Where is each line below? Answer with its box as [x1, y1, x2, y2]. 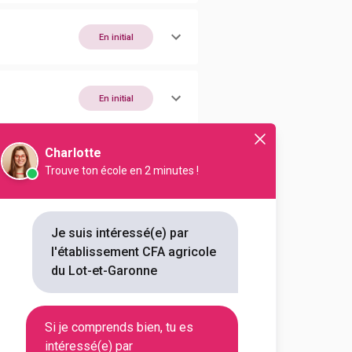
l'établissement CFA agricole [51, 244, 216, 259]
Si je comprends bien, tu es [45, 320, 193, 335]
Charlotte [45, 145, 101, 160]
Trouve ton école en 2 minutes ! [45, 164, 199, 177]
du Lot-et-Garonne [51, 263, 157, 278]
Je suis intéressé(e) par [51, 225, 189, 240]
